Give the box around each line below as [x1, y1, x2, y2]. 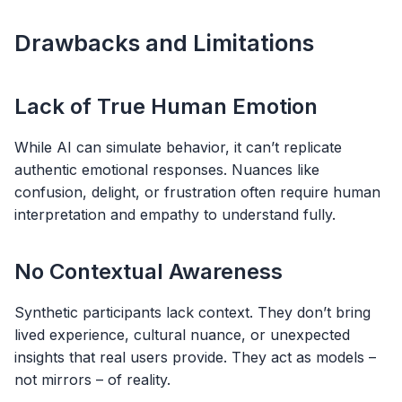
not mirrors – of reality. [14, 371, 170, 389]
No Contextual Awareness [14, 258, 283, 285]
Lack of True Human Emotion [14, 92, 318, 119]
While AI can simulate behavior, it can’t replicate [14, 137, 342, 156]
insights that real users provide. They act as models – [14, 348, 376, 367]
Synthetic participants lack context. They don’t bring [14, 303, 371, 322]
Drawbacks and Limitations [14, 28, 314, 57]
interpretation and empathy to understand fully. [14, 205, 336, 223]
